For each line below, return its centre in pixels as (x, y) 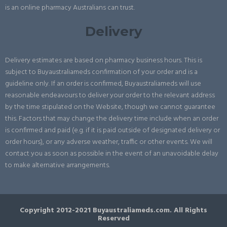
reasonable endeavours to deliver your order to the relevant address (110, 95)
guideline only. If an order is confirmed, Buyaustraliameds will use (103, 84)
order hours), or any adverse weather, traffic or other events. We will (109, 142)
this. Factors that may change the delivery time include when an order (112, 119)
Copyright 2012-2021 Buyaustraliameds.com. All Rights (113, 210)
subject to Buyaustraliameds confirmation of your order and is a (101, 72)
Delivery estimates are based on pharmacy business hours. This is (104, 60)
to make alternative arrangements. (58, 165)
